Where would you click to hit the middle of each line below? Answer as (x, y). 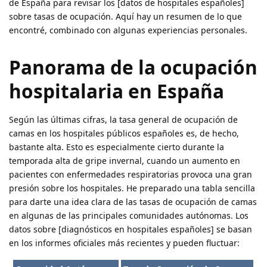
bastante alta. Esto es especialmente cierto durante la (117, 147)
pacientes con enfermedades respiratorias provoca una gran (131, 175)
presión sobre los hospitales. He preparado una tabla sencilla (132, 188)
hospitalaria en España (117, 91)
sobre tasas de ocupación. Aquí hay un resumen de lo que (125, 16)
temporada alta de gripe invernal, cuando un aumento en (125, 161)
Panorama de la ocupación (133, 67)
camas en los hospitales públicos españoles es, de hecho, (124, 133)
